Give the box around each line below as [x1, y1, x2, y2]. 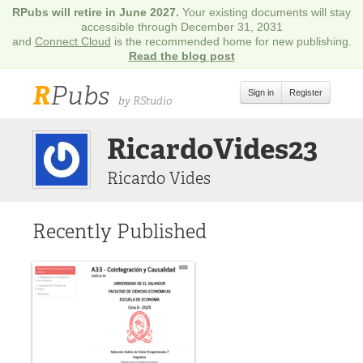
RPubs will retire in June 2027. [12, 6, 182, 19]
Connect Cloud [34, 35, 111, 48]
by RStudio [118, 93, 172, 108]
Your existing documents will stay [182, 6, 351, 19]
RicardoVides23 [107, 130, 318, 168]
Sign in [248, 88, 274, 97]
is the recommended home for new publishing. [110, 35, 352, 48]
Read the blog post [128, 49, 235, 62]
